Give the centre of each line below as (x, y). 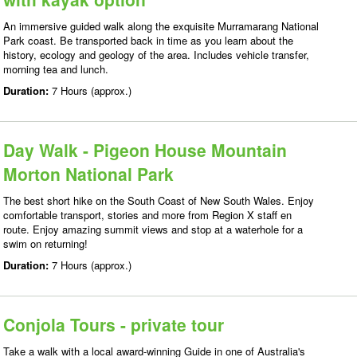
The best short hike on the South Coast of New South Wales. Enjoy (159, 200)
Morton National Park (88, 174)
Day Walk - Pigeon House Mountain (145, 150)
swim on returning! (45, 243)
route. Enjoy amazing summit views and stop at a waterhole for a (153, 229)
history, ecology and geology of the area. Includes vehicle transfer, (156, 55)
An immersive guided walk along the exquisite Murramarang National (161, 26)
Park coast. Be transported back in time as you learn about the (148, 40)
